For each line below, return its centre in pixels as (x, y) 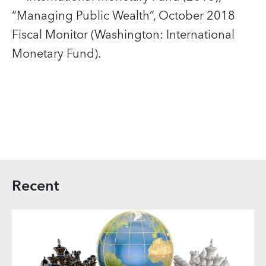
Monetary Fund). (56, 54)
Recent (36, 186)
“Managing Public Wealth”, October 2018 (123, 16)
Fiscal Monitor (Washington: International (123, 35)
